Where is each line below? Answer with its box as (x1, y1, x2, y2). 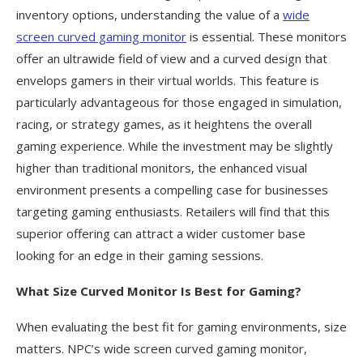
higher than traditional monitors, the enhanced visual (16, 160, 307, 177)
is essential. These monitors (186, 28, 347, 45)
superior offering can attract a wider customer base (16, 225, 305, 242)
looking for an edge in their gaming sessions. (16, 247, 263, 264)
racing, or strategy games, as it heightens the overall (16, 116, 312, 133)
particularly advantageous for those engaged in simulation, (16, 94, 342, 111)
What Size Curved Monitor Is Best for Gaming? (16, 283, 301, 300)
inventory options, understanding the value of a (16, 6, 283, 23)
